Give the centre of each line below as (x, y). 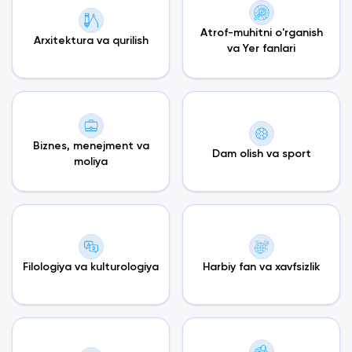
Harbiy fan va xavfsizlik (261, 267)
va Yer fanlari (261, 49)
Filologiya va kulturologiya (91, 267)
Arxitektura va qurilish (91, 41)
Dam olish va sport (261, 154)
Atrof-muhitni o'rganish (261, 33)
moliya (91, 162)
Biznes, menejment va (91, 146)
